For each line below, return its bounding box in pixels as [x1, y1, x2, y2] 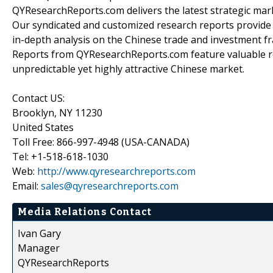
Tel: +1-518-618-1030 [12, 149, 108, 163]
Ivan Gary [18, 226, 61, 240]
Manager [18, 241, 60, 255]
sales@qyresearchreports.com [41, 179, 179, 193]
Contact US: [12, 91, 65, 105]
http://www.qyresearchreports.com [37, 164, 196, 178]
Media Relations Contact [18, 205, 152, 218]
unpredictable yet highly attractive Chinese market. [12, 62, 244, 76]
